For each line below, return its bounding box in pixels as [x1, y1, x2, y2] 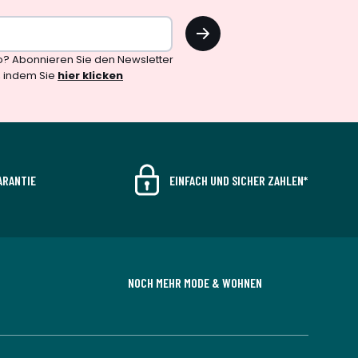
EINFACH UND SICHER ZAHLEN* [169, 172, 308, 188]
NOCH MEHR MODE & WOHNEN [128, 275, 262, 290]
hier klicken [58, 68, 123, 83]
